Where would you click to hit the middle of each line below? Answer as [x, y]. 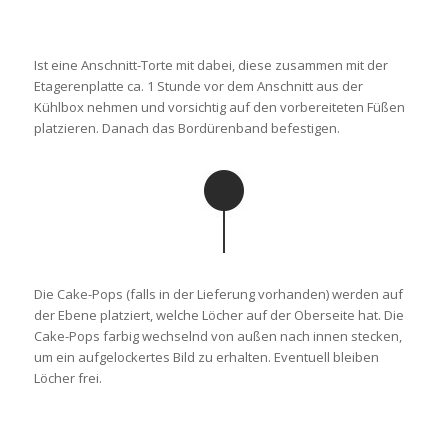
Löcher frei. [67, 378]
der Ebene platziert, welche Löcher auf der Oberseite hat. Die [218, 315]
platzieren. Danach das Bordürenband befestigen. [186, 128]
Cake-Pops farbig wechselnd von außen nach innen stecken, [217, 336]
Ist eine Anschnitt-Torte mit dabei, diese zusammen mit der [210, 65]
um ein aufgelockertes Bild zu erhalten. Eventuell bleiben [206, 357]
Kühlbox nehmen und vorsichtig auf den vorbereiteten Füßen [219, 107]
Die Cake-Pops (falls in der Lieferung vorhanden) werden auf [218, 294]
